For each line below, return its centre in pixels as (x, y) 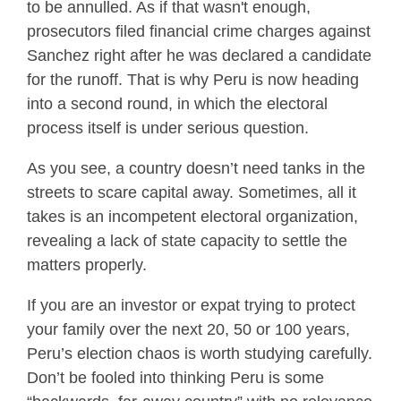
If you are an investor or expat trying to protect (191, 306)
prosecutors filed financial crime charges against (199, 32)
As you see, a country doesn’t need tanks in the (196, 169)
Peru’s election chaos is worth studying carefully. (200, 354)
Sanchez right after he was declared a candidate (199, 56)
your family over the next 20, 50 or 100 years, (188, 330)
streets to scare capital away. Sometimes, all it (192, 193)
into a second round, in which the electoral (177, 104)
